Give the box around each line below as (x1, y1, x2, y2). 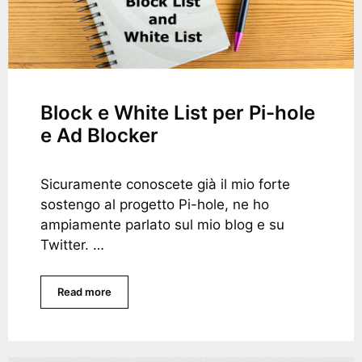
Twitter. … (40, 236, 104, 253)
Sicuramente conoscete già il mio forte (40, 175, 290, 192)
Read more (57, 285, 112, 299)
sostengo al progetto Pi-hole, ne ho (40, 196, 269, 213)
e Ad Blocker (40, 123, 158, 147)
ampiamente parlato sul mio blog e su (40, 216, 284, 233)
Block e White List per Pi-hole (40, 100, 315, 124)
